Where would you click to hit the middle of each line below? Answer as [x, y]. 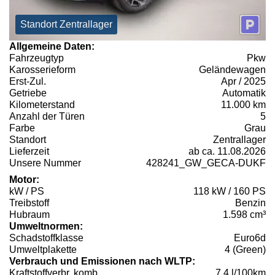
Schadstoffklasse [46, 238]
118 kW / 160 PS [230, 192]
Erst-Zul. [28, 82]
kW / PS [27, 192]
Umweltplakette [43, 250]
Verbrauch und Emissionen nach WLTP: [102, 261]
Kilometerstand [42, 105]
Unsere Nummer [45, 163]
